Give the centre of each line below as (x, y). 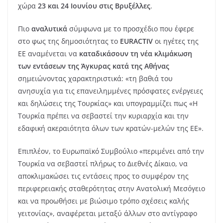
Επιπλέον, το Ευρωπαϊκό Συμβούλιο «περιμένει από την (111, 151)
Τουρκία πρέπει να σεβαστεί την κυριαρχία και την (103, 116)
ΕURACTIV (136, 41)
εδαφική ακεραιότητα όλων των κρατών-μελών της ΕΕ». (111, 128)
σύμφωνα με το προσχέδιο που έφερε (131, 29)
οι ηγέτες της (176, 41)
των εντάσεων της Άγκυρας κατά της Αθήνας (94, 66)
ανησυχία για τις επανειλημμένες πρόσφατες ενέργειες (111, 91)
